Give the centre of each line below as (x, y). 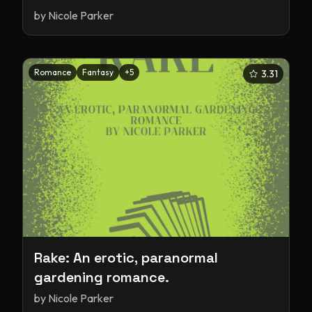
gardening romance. (102, 277)
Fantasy (98, 72)
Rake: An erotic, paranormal (126, 258)
